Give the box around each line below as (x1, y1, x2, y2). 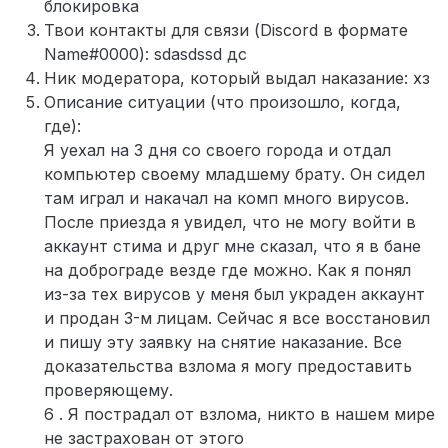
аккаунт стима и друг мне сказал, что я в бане (44, 236, 421, 257)
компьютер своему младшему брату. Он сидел (44, 164, 425, 185)
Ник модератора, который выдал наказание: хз (44, 68, 430, 89)
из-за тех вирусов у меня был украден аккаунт (44, 284, 425, 305)
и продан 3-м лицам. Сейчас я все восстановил (44, 308, 430, 329)
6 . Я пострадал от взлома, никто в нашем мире (44, 404, 435, 425)
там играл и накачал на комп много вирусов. (44, 188, 409, 209)
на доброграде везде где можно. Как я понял (44, 260, 411, 281)
